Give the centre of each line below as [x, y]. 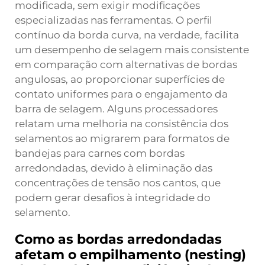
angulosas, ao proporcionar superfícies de [120, 79]
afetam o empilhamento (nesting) [130, 255]
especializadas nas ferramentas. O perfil [114, 20]
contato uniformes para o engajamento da [121, 94]
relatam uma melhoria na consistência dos [122, 124]
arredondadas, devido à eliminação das [114, 168]
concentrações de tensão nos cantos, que [118, 183]
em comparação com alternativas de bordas [126, 64]
